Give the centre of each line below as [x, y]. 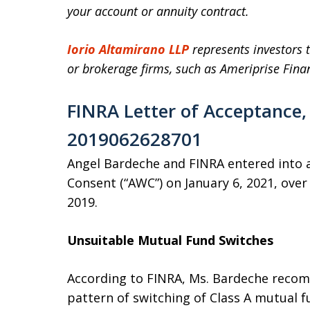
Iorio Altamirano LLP [128, 49]
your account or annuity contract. [158, 11]
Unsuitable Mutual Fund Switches [170, 240]
